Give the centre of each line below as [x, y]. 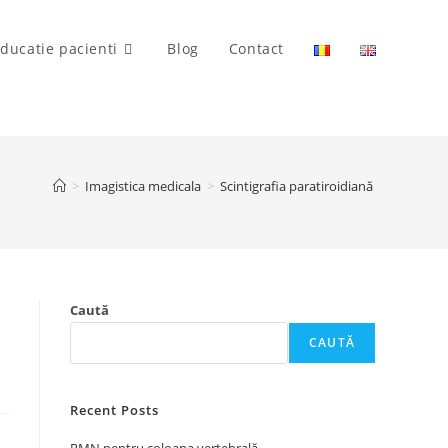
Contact [256, 48]
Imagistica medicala [143, 186]
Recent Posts [114, 410]
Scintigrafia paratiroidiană [298, 186]
